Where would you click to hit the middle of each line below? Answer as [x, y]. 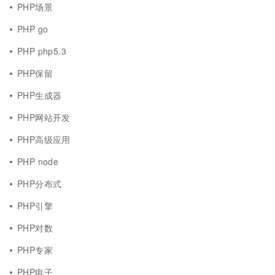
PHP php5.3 [42, 51]
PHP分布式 [40, 184]
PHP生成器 [40, 95]
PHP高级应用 [44, 139]
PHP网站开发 [44, 117]
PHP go [33, 29]
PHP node [38, 161]
